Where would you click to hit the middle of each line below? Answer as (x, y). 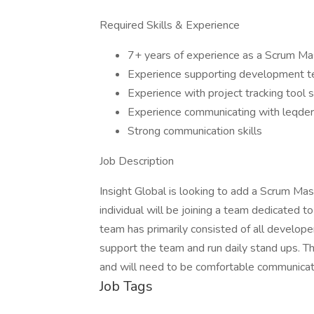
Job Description (137, 161)
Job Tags (126, 286)
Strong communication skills (195, 131)
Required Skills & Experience (170, 25)
